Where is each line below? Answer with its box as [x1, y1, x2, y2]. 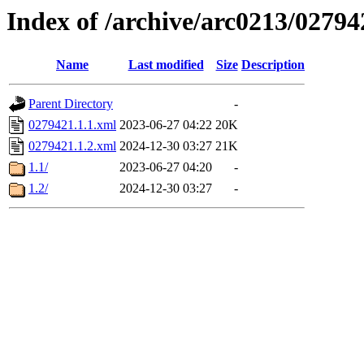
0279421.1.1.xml [28, 118, 116, 132]
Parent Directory [28, 97, 113, 111]
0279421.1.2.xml [28, 139, 116, 154]
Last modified [128, 58, 204, 72]
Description [241, 58, 305, 72]
